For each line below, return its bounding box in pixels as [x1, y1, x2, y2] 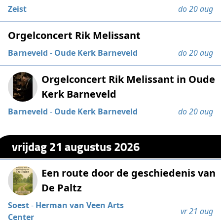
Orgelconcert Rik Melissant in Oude [41, 72, 216, 86]
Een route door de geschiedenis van [41, 166, 216, 180]
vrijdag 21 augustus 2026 [12, 138, 140, 155]
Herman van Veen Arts [36, 199, 124, 211]
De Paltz [41, 181, 82, 194]
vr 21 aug [180, 205, 213, 217]
